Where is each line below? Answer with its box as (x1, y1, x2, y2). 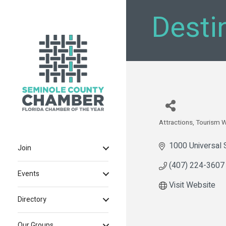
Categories (158, 123, 207, 137)
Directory (18, 194, 46, 205)
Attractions (159, 118, 193, 128)
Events (18, 168, 39, 180)
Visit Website (169, 179, 215, 191)
